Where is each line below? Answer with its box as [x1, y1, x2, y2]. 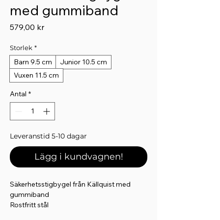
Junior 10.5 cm [60, 57, 107, 66]
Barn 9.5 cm [14, 57, 52, 66]
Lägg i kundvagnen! [34, 151, 123, 162]
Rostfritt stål [10, 200, 49, 209]
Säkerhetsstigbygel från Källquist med [10, 179, 131, 189]
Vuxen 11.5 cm [14, 70, 59, 80]
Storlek [10, 43, 32, 52]
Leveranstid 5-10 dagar [10, 131, 87, 140]
